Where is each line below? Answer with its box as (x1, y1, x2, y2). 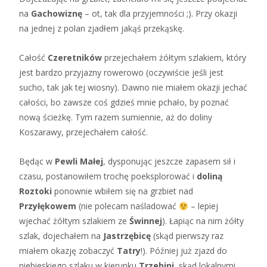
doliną (197, 170, 222, 182)
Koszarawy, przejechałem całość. (19, 126, 148, 138)
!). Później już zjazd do (141, 245, 227, 257)
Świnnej (129, 215, 162, 227)
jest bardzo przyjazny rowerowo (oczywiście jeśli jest (19, 67, 223, 79)
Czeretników (48, 52, 102, 64)
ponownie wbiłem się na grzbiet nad (52, 185, 193, 197)
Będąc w (19, 156, 55, 167)
